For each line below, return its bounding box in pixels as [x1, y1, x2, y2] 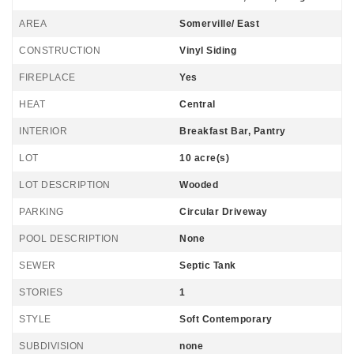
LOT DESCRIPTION [19, 179, 111, 190]
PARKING [19, 206, 64, 217]
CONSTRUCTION [19, 45, 100, 56]
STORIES [19, 287, 63, 298]
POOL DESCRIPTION [19, 233, 119, 244]
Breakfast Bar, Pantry [179, 126, 286, 137]
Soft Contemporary [179, 314, 273, 325]
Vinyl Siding [179, 45, 236, 56]
